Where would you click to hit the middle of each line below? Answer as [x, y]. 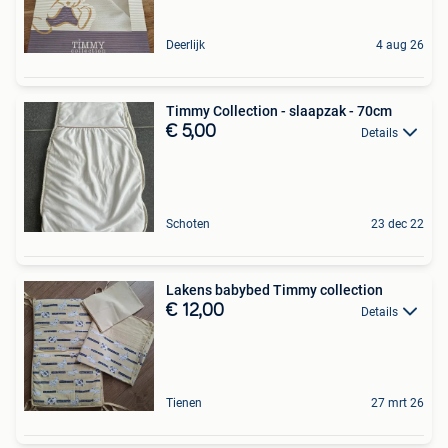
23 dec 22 [397, 223]
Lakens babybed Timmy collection [274, 289]
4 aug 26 [400, 44]
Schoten [188, 223]
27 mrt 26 [397, 402]
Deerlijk [185, 44]
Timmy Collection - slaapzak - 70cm [279, 110]
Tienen [184, 402]
